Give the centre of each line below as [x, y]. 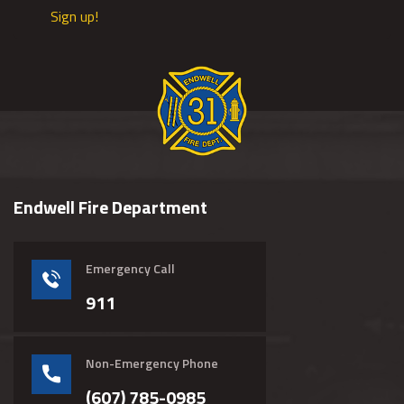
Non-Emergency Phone [152, 363]
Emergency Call [130, 268]
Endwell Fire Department [110, 207]
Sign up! [74, 16]
